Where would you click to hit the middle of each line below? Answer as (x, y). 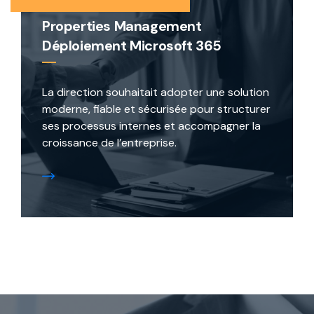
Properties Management (122, 26)
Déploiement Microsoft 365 (132, 46)
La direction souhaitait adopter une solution (156, 93)
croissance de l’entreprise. (109, 143)
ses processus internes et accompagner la (151, 126)
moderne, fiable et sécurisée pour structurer (156, 109)
